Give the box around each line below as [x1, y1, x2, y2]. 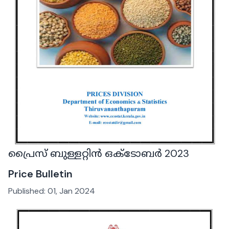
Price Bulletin [8, 167, 73, 180]
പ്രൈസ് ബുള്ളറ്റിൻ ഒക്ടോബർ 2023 [8, 146, 189, 160]
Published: [8, 185, 48, 196]
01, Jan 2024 [48, 185, 95, 196]
